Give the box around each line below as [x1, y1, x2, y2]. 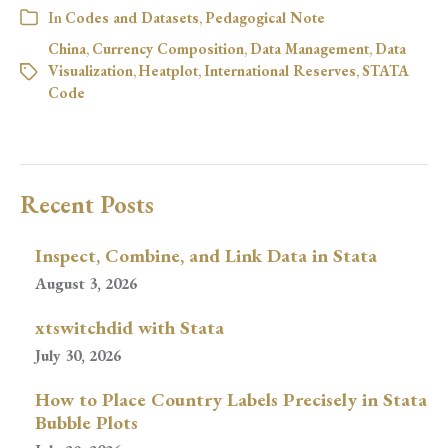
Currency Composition [92, 38, 244, 58]
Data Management [250, 38, 369, 58]
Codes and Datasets [65, 7, 199, 27]
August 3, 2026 [35, 272, 137, 294]
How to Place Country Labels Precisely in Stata [35, 386, 427, 412]
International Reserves [204, 60, 356, 80]
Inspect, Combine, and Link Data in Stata [35, 242, 377, 268]
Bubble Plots [35, 409, 138, 435]
